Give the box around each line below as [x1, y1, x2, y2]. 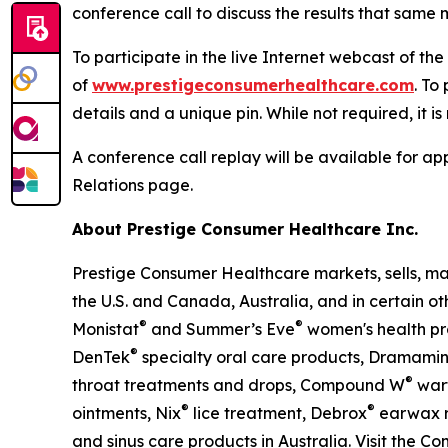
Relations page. [72, 175, 193, 196]
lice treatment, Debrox [189, 403, 367, 424]
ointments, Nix [72, 403, 181, 424]
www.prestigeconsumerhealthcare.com [92, 75, 414, 96]
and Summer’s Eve [147, 319, 295, 340]
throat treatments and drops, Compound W [72, 375, 405, 396]
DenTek [72, 347, 130, 368]
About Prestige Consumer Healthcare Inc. [72, 219, 418, 240]
